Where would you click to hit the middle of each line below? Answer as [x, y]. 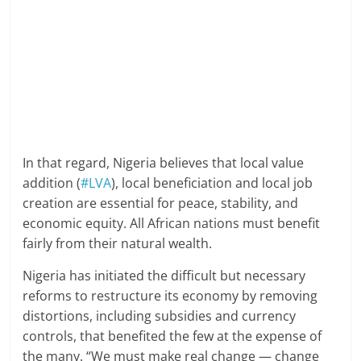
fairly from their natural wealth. [118, 244]
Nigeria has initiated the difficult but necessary [164, 276]
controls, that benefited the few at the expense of [172, 336]
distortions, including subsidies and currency [160, 316]
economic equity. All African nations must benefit [172, 224]
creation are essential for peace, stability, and [161, 203]
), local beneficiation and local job [212, 183]
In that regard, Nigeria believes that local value [164, 163]
